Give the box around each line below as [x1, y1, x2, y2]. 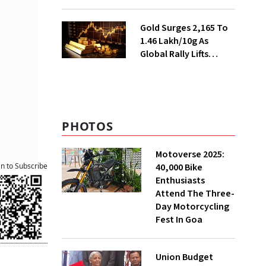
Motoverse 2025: [156, 148, 224, 161]
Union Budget [156, 251, 213, 264]
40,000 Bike [156, 161, 202, 174]
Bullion [140, 61, 169, 74]
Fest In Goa [156, 213, 202, 226]
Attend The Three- [156, 187, 235, 200]
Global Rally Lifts [140, 47, 208, 61]
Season [140, 10, 172, 23]
